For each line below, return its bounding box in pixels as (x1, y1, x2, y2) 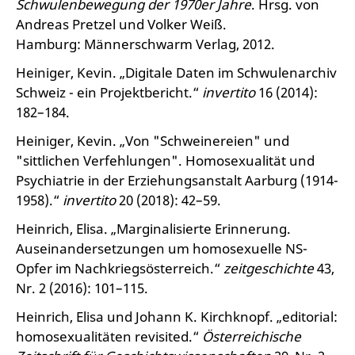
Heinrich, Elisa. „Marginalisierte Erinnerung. (16, 219, 291, 238)
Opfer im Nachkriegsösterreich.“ (16, 259, 223, 277)
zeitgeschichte (223, 259, 314, 277)
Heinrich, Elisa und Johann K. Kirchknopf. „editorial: (16, 307, 338, 326)
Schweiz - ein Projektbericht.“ (16, 83, 202, 101)
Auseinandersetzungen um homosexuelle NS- (16, 239, 307, 258)
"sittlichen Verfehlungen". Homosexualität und (16, 151, 315, 170)
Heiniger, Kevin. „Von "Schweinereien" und (16, 132, 289, 150)
